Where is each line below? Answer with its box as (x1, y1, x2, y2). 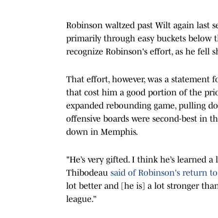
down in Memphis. (66, 127, 138, 137)
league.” (66, 194, 97, 204)
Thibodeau (66, 167, 110, 178)
